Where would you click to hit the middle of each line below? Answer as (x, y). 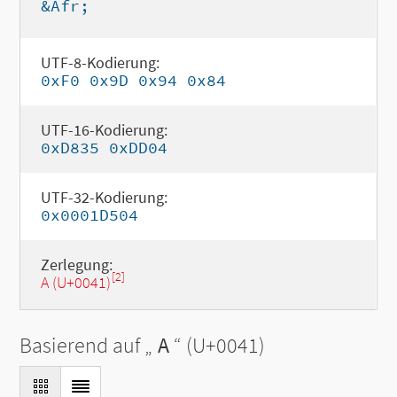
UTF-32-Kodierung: (104, 197)
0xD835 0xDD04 (104, 148)
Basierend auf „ (86, 345)
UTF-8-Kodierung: (100, 62)
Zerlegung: (76, 265)
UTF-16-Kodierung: (104, 130)
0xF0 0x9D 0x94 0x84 (133, 80)
